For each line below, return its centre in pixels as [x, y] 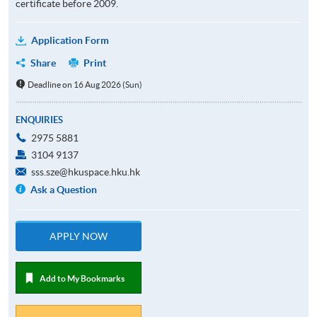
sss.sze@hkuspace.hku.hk [86, 172]
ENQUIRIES [39, 120]
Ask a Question [64, 189]
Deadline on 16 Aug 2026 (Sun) [85, 84]
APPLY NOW [79, 236]
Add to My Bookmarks [82, 278]
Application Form [70, 40]
